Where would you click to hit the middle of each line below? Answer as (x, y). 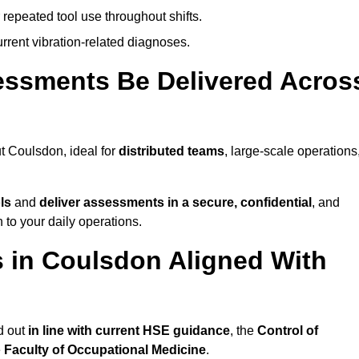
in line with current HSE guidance (129, 331)
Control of (288, 331)
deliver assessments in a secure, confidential (175, 203)
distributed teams (171, 151)
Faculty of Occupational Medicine (105, 350)
